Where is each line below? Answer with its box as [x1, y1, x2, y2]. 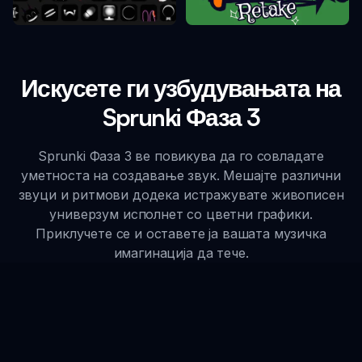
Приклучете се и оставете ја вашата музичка [36, 225, 326, 242]
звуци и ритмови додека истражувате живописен [18, 187, 344, 204]
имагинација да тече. [113, 245, 249, 262]
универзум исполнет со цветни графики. [49, 206, 313, 223]
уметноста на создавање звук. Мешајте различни [21, 167, 341, 184]
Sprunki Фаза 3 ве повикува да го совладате [37, 148, 325, 165]
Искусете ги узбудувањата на [21, 73, 341, 103]
